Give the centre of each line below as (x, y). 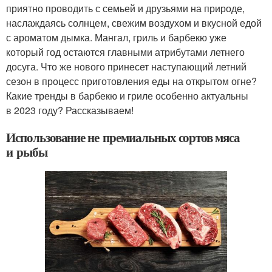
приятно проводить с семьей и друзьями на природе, (125, 8)
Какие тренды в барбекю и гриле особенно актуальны (127, 96)
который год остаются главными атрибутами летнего (125, 52)
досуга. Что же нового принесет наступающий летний (126, 66)
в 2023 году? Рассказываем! (70, 110)
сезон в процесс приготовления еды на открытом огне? (131, 81)
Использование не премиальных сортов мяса (123, 137)
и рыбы (27, 152)
